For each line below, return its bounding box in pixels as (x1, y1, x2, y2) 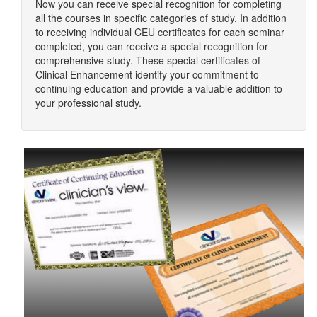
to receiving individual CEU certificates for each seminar (35, 25, 284, 39)
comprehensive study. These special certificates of (35, 53, 260, 67)
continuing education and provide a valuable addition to (35, 81, 282, 96)
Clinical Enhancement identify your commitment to (35, 67, 259, 81)
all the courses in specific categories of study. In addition (35, 11, 287, 25)
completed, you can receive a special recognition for (35, 39, 268, 53)
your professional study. (35, 96, 142, 110)
